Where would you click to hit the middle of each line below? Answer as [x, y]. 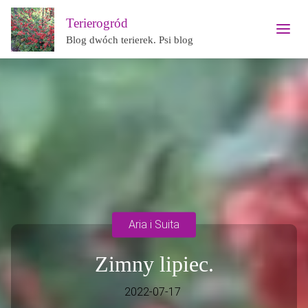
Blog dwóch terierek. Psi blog [130, 39]
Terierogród [97, 22]
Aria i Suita [154, 224]
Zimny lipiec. [154, 264]
